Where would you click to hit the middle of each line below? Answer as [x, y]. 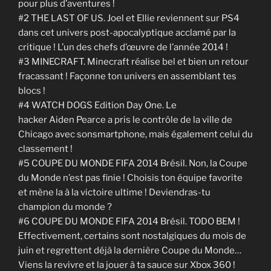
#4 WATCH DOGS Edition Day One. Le [97, 106]
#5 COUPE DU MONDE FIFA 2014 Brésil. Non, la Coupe [133, 164]
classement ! [45, 149]
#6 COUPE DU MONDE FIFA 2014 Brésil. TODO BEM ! [129, 222]
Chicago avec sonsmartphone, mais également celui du [135, 135]
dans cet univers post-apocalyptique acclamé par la [127, 33]
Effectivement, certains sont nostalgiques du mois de [132, 236]
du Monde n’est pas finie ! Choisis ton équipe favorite [130, 178]
